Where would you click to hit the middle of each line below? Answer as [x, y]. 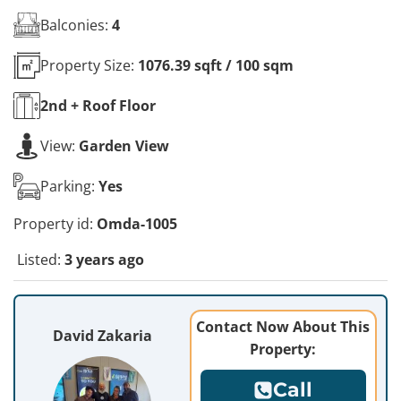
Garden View [124, 145]
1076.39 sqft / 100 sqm [216, 65]
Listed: [39, 260]
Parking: [69, 186]
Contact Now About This [283, 327]
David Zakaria [102, 336]
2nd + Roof [78, 105]
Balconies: [76, 25]
